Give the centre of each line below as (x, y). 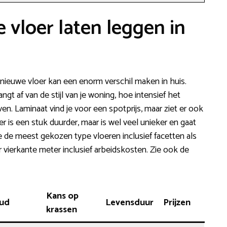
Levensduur (129, 202)
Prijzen (177, 202)
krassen (62, 210)
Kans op (62, 196)
